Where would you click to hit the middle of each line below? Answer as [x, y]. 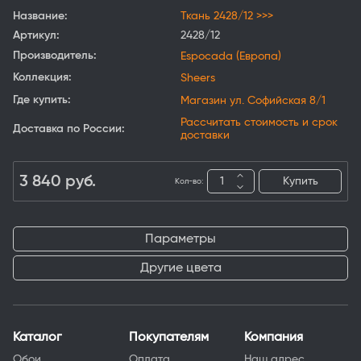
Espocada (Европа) [231, 56]
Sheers [198, 78]
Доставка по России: [69, 129]
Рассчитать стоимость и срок [259, 123]
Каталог [37, 337]
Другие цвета [180, 268]
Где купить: [42, 100]
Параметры [180, 239]
